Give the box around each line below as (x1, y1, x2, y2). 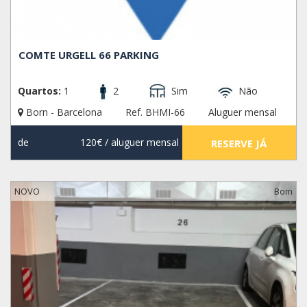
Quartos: (18, 84, 61, 98)
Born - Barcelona (23, 105, 105, 119)
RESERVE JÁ (211, 136, 267, 150)
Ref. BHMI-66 (125, 105, 185, 119)
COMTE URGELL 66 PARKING (19, 48, 160, 62)
